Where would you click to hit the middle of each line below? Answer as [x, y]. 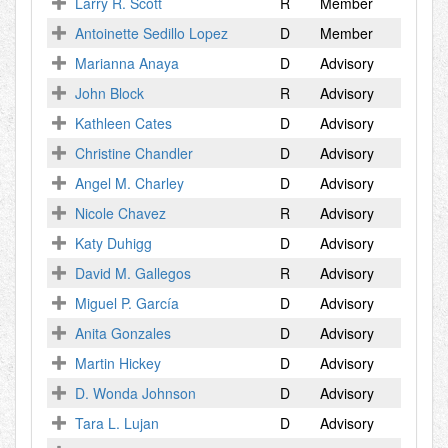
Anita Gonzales [123, 333]
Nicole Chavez [120, 213]
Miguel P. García [127, 303]
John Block [109, 93]
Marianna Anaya [127, 63]
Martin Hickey [118, 363]
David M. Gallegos [133, 273]
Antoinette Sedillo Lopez [151, 33]
